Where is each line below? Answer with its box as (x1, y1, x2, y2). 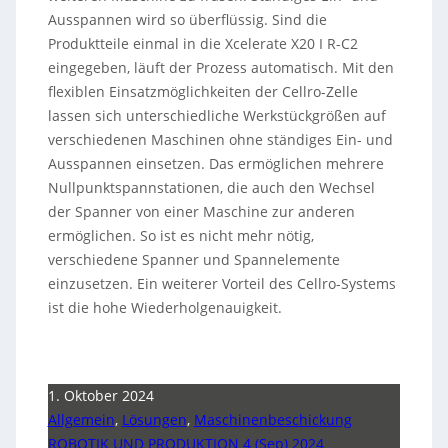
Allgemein (47, 410, 115, 429)
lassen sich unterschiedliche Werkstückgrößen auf (47, 106, 386, 125)
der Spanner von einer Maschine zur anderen (47, 202, 355, 221)
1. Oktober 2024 (47, 386, 154, 405)
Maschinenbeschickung (193, 410, 352, 429)
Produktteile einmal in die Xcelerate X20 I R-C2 (47, 34, 358, 53)
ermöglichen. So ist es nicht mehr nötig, (47, 226, 314, 245)
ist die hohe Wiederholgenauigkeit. (47, 298, 282, 317)
